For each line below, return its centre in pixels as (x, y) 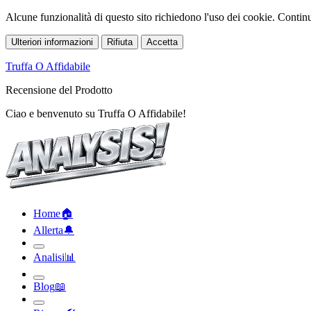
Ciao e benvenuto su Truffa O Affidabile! (96, 109)
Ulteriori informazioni (52, 42)
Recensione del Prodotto (59, 90)
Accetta (162, 42)
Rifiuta (120, 42)
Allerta (48, 230)
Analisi (49, 257)
